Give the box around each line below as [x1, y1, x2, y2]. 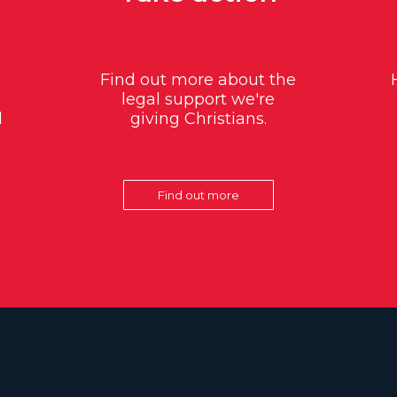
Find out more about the [100, 70, 297, 90]
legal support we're [121, 90, 276, 110]
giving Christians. [129, 109, 267, 129]
